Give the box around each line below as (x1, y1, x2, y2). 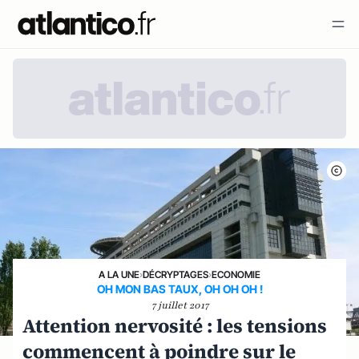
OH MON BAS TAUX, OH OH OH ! (96, 281, 263, 296)
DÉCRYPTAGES (143, 268, 208, 280)
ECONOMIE (212, 268, 260, 280)
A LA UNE (99, 268, 139, 280)
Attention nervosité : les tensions (22, 312, 327, 339)
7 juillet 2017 (151, 298, 208, 312)
